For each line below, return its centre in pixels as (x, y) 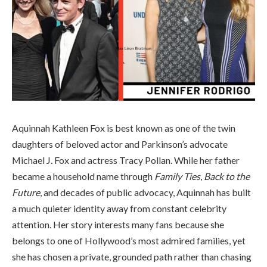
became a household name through (83, 176)
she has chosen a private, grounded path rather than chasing (132, 256)
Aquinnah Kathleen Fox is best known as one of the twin (124, 128)
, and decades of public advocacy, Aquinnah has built (145, 192)
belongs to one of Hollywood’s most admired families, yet (129, 240)
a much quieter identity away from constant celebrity (119, 208)
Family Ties (177, 176)
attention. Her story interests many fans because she (118, 224)
